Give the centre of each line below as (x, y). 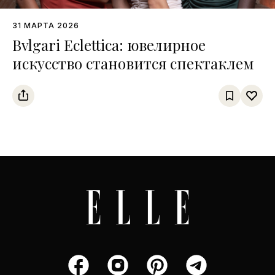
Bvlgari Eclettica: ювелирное (109, 45)
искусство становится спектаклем (133, 63)
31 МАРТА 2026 (46, 25)
